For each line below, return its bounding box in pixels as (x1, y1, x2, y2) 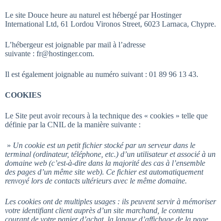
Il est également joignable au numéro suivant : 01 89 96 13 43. (5, 70, 198, 78)
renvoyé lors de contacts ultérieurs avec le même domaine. (5, 177, 187, 185)
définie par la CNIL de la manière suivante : (5, 120, 141, 129)
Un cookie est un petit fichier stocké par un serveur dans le (13, 141, 195, 149)
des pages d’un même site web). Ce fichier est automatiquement (5, 168, 203, 176)
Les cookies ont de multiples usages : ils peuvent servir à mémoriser (5, 197, 216, 206)
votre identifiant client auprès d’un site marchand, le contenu (5, 206, 193, 215)
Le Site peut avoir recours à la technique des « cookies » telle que (5, 111, 208, 120)
